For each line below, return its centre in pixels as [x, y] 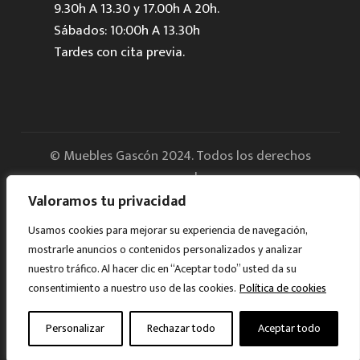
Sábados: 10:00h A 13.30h [127, 30]
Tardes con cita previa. [120, 52]
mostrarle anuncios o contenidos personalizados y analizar [165, 250]
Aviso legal [180, 227]
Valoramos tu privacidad [107, 202]
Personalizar [76, 328]
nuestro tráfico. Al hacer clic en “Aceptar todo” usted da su [162, 269]
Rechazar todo [181, 328]
